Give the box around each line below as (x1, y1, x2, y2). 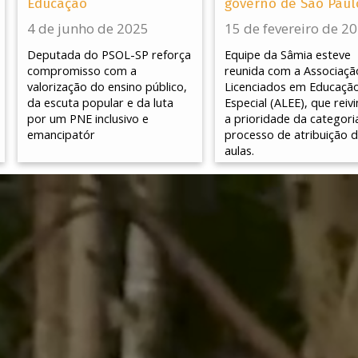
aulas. (224, 142, 254, 158)
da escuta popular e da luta (27, 94, 174, 110)
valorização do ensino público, (27, 78, 188, 94)
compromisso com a (27, 62, 137, 78)
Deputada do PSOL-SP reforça (27, 46, 192, 62)
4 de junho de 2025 (27, 18, 149, 38)
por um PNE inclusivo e (27, 110, 149, 126)
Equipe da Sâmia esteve (224, 46, 351, 62)
